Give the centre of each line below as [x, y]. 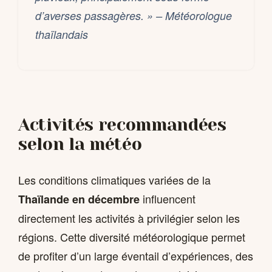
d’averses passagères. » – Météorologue [134, 16]
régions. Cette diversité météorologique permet [132, 236]
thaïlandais [62, 35]
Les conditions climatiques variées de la [114, 179]
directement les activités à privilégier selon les [129, 218]
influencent [168, 198]
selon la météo [80, 144]
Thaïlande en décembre [79, 199]
